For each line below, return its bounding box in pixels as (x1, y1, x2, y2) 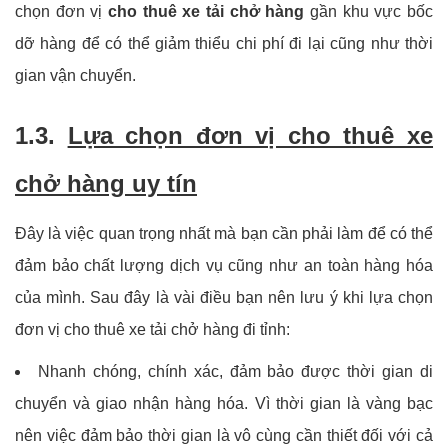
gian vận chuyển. (15, 67, 136, 85)
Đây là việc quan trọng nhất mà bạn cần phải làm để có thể (15, 225, 433, 243)
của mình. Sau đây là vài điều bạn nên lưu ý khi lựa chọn (15, 289, 433, 307)
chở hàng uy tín (15, 170, 197, 198)
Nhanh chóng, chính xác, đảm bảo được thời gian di (37, 363, 434, 381)
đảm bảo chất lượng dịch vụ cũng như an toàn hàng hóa (15, 257, 433, 275)
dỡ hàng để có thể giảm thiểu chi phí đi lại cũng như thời (15, 35, 433, 53)
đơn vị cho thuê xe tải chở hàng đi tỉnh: (15, 321, 290, 339)
